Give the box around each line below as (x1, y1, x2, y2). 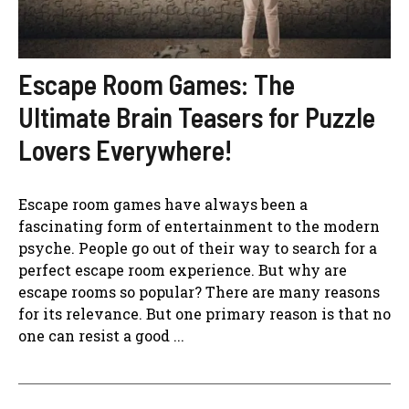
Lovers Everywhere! (18, 132, 232, 166)
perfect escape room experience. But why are (18, 259, 347, 279)
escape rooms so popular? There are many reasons (18, 281, 380, 301)
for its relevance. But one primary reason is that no (18, 303, 391, 323)
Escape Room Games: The (18, 67, 295, 100)
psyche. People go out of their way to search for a (18, 237, 377, 257)
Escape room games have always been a (18, 194, 308, 214)
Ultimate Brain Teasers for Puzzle (18, 100, 375, 133)
